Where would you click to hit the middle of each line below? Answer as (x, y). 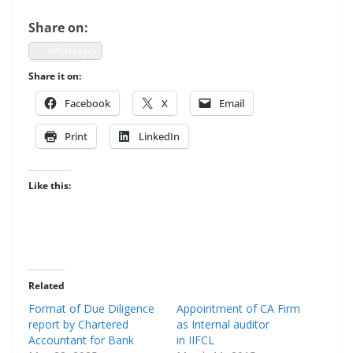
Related (46, 286)
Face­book (87, 103)
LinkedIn (159, 136)
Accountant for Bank (81, 340)
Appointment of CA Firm (238, 308)
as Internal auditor (223, 324)
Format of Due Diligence (91, 308)
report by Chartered (78, 324)
